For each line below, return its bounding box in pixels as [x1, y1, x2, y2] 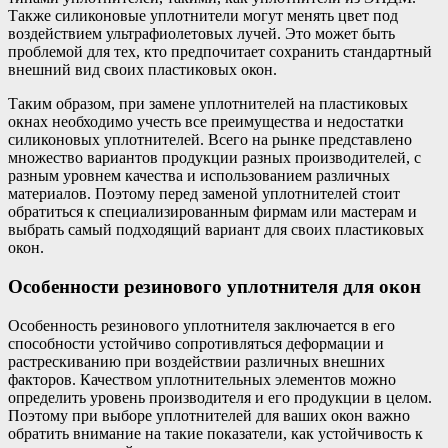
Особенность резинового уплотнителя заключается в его [8, 316, 395, 334]
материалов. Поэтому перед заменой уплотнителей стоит [8, 185, 400, 203]
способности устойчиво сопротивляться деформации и [8, 334, 384, 352]
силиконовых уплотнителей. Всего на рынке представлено [8, 131, 412, 149]
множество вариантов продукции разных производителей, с [8, 149, 421, 167]
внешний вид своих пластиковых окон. [8, 61, 277, 79]
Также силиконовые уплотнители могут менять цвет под [8, 7, 398, 25]
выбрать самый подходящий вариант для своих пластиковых [8, 221, 424, 239]
